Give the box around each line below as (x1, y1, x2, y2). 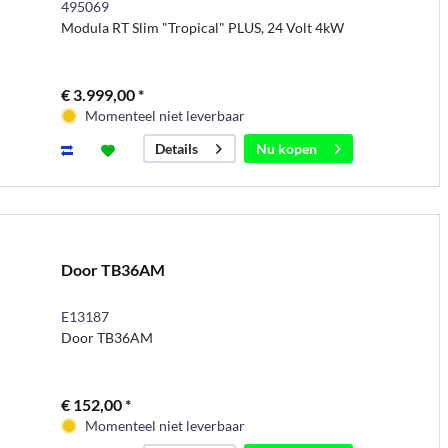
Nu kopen (255, 140, 317, 158)
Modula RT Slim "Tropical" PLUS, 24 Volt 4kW (60, 19, 344, 37)
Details (154, 140, 198, 158)
